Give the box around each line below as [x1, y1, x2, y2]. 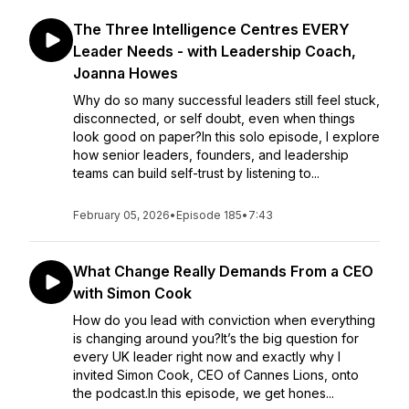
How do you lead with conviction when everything [73, 312, 375, 328]
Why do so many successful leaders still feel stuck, [73, 92, 380, 108]
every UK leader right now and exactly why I [73, 349, 341, 364]
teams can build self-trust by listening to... [73, 165, 320, 181]
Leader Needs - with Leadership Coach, [73, 42, 356, 60]
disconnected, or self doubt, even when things [73, 110, 355, 126]
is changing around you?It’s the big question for [73, 330, 359, 346]
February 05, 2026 [73, 208, 170, 222]
